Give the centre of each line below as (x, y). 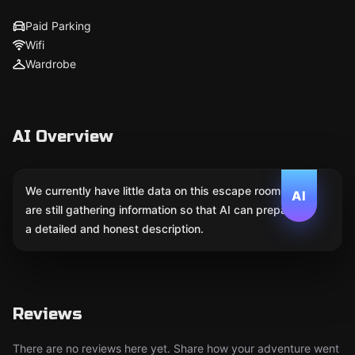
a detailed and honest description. (115, 229)
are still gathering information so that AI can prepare (161, 210)
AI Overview (63, 137)
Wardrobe (51, 64)
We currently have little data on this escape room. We (164, 191)
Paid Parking (58, 26)
